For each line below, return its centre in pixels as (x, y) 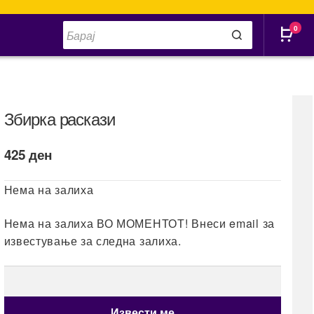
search (77, 35)
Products (82, 25)
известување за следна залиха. (93, 241)
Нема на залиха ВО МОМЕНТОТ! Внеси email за (139, 224)
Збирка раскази (59, 118)
